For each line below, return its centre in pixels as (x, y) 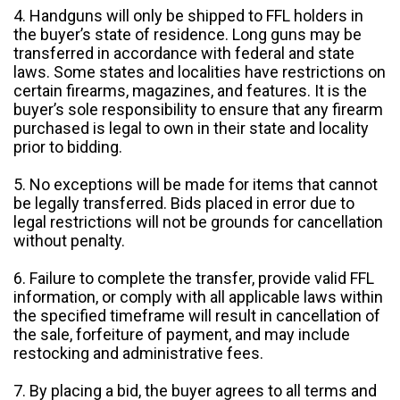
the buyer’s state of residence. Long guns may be (187, 35)
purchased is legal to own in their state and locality (191, 129)
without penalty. (69, 241)
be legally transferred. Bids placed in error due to (184, 204)
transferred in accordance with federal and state (184, 54)
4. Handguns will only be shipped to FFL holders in (188, 16)
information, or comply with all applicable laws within (198, 297)
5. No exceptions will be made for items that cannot (196, 185)
